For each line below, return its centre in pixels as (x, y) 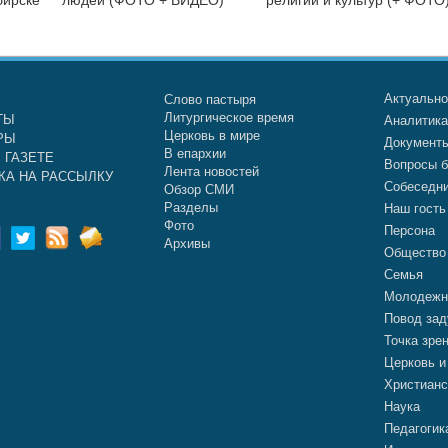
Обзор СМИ (198, 189)
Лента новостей (211, 171)
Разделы (190, 207)
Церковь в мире (211, 135)
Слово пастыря (209, 99)
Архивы (186, 243)
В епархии (194, 153)
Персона (410, 230)
